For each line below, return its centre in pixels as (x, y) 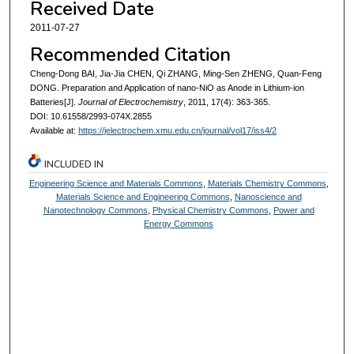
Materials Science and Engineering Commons (143, 196)
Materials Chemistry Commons (267, 183)
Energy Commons (179, 223)
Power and (294, 210)
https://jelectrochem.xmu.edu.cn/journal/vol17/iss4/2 (177, 130)
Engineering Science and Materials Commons (116, 183)
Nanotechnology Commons (95, 210)
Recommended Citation (130, 54)
